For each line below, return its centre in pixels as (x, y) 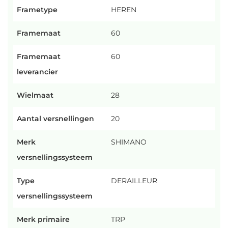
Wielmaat (35, 95)
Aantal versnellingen (55, 119)
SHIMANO (129, 142)
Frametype (37, 10)
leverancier (37, 72)
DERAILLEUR (134, 181)
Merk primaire (43, 220)
